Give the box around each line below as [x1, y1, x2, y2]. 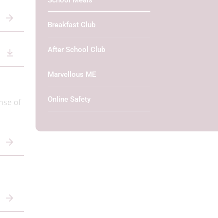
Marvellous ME [48, 70, 96, 79]
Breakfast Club [48, 20, 95, 29]
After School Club [48, 45, 105, 54]
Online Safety [48, 95, 91, 104]
